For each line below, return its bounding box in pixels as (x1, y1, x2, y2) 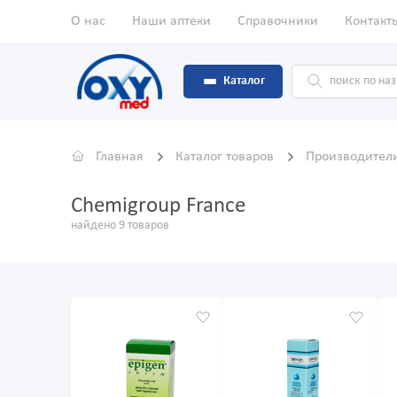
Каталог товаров (175, 150, 277, 165)
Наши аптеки (132, 14, 211, 28)
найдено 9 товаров (71, 219, 169, 233)
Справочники (237, 14, 318, 28)
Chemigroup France (71, 195, 245, 218)
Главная (96, 150, 144, 165)
